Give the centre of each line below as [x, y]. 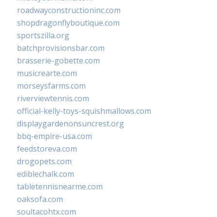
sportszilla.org [43, 36]
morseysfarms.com [51, 86]
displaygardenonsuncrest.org [70, 124]
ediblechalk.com [46, 174]
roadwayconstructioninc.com [69, 10]
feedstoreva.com [47, 149]
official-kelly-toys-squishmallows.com [84, 111]
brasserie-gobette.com [58, 61]
